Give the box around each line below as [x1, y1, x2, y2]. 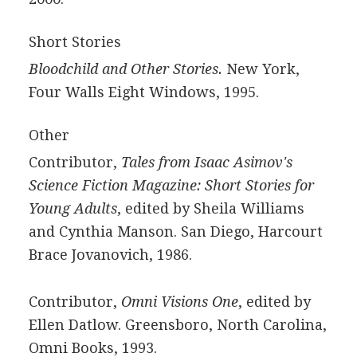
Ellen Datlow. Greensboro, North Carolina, [28, 316, 327, 333]
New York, [222, 61, 300, 77]
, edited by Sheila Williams [116, 200, 304, 217]
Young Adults [28, 200, 117, 217]
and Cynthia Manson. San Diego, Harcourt [28, 223, 323, 240]
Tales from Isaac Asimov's [120, 154, 292, 171]
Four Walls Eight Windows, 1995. [28, 84, 259, 100]
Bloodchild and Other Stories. [28, 61, 222, 77]
